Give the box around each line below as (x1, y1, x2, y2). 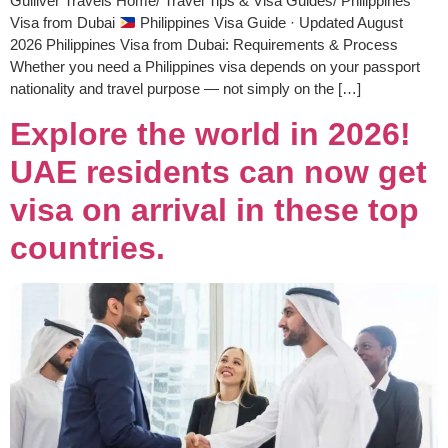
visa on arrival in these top (10, 191, 419, 228)
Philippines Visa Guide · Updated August (136, 14, 404, 32)
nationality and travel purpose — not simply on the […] (10, 80, 361, 98)
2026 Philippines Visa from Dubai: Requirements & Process (10, 36, 398, 54)
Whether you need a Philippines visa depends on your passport (10, 58, 420, 76)
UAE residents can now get (10, 153, 427, 190)
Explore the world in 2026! (10, 115, 411, 152)
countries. (10, 229, 165, 266)
